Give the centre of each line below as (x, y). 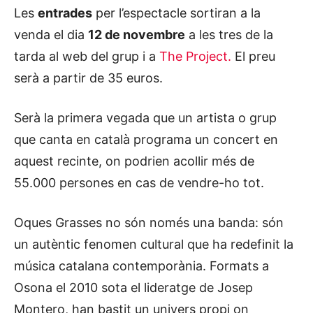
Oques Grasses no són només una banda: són (149, 222)
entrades (65, 13)
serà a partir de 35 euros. (88, 78)
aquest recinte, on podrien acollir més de (134, 161)
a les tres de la (229, 34)
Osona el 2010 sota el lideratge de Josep (133, 287)
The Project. (195, 56)
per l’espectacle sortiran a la (176, 13)
